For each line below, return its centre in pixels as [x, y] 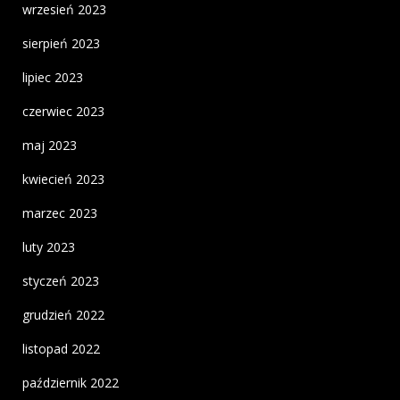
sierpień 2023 [61, 44]
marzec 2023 [60, 213]
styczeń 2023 [61, 281]
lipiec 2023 [53, 78]
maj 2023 [50, 146]
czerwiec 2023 [63, 112]
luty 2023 [49, 247]
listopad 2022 [61, 349]
